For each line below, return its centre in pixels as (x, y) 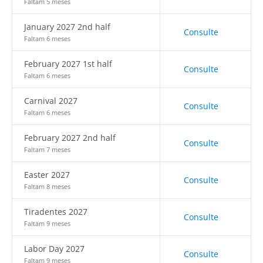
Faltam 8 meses (47, 186)
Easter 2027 (47, 175)
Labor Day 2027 (54, 249)
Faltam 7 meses (47, 149)
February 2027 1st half (68, 64)
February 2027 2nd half (70, 138)
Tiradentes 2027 (56, 212)
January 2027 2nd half (67, 27)
